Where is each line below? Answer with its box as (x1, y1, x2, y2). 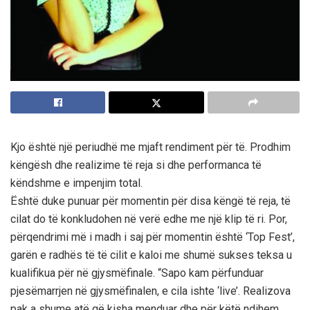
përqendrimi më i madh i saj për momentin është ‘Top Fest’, (10, 230, 295, 244)
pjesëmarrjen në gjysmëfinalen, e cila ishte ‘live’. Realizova (10, 284, 291, 298)
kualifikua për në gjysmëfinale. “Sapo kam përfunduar (10, 266, 264, 280)
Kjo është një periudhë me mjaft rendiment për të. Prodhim (10, 140, 291, 154)
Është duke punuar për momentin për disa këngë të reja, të (10, 194, 291, 208)
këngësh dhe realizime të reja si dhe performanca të (10, 158, 262, 172)
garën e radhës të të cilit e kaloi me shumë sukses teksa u (10, 248, 292, 262)
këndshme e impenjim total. (10, 176, 143, 190)
